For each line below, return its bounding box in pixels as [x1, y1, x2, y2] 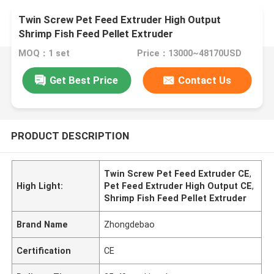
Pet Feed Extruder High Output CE [104, 180, 253, 191]
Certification [17, 245, 72, 256]
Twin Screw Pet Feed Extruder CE [104, 168, 250, 179]
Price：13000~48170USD [136, 48, 242, 59]
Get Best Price [50, 73, 119, 86]
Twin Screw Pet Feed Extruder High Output [18, 13, 221, 26]
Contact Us [178, 73, 232, 86]
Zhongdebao [104, 219, 155, 229]
